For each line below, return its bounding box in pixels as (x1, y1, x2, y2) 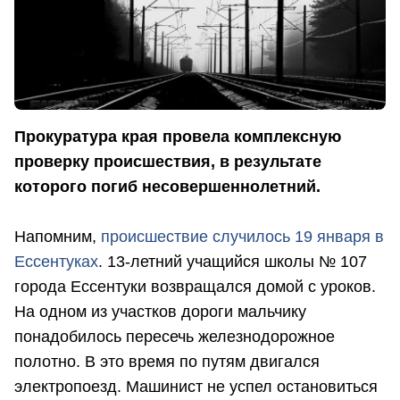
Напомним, (14, 227, 101, 246)
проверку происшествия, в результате (14, 152, 321, 171)
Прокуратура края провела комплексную (14, 127, 341, 146)
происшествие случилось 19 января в (101, 227, 384, 246)
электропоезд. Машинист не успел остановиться (14, 377, 378, 396)
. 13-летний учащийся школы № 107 (98, 252, 367, 271)
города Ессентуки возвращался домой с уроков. (14, 277, 376, 296)
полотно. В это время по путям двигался (14, 352, 320, 371)
